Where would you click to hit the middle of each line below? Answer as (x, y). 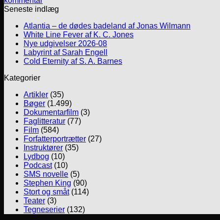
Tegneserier (44, 210)
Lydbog (36, 157)
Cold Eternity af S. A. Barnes (73, 61)
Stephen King (47, 183)
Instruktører (43, 148)
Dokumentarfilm (51, 112)
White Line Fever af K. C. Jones (79, 35)
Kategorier (22, 78)
